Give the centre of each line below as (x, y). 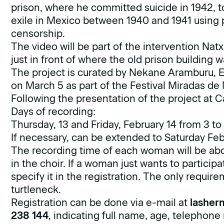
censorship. (38, 33)
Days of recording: (53, 111)
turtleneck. (36, 189)
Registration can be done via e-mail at (101, 202)
